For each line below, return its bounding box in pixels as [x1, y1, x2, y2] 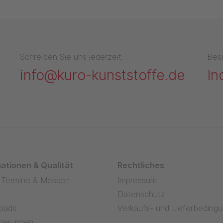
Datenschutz [117, 189, 165, 199]
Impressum [117, 175, 157, 185]
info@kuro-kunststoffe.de [20, 66, 185, 84]
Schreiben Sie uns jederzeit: [20, 51, 123, 62]
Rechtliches [117, 160, 164, 170]
